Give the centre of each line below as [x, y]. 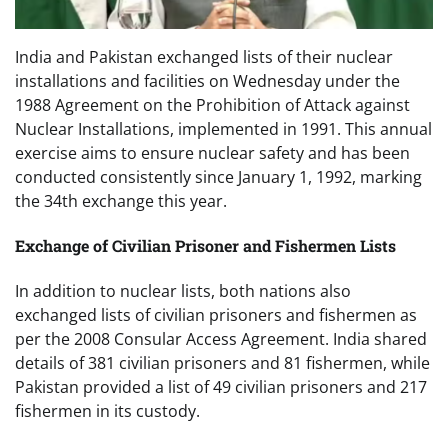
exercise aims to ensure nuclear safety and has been [212, 152]
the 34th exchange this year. [121, 200]
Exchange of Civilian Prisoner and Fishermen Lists [205, 246]
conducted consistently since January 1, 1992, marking [218, 176]
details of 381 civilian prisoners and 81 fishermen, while [222, 363]
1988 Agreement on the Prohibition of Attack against [212, 104]
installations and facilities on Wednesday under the [207, 80]
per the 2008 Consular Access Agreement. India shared [221, 339]
